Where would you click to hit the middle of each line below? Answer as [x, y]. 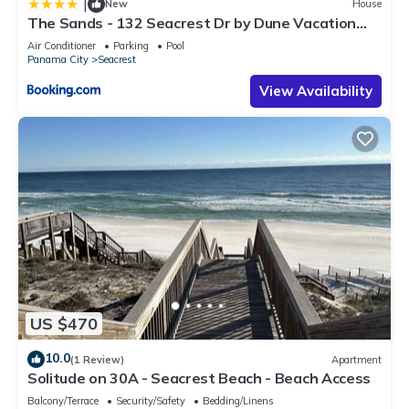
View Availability [316, 90]
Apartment [357, 359]
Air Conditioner [62, 45]
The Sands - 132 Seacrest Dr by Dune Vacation [192, 22]
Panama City [58, 59]
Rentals [55, 39]
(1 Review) [97, 359]
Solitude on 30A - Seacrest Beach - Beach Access [199, 378]
